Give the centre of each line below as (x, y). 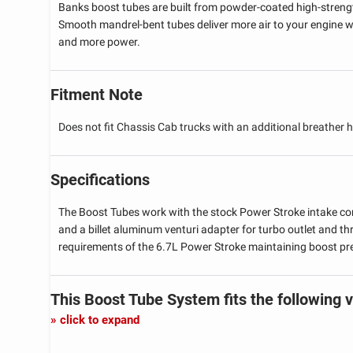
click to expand (100, 320)
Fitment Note (97, 94)
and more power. (100, 41)
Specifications (100, 179)
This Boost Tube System (137, 299)
